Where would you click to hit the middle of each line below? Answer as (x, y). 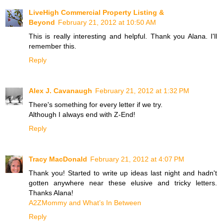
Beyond (42, 22)
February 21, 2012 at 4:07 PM (137, 159)
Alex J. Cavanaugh (60, 90)
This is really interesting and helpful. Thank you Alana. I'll (123, 36)
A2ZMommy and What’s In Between (85, 202)
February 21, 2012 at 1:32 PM (142, 90)
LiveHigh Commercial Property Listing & (96, 12)
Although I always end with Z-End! (82, 114)
